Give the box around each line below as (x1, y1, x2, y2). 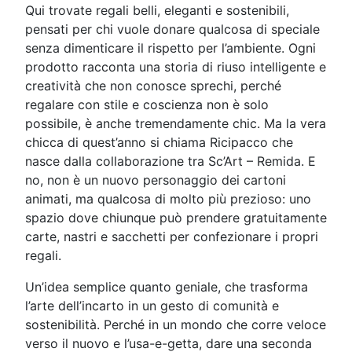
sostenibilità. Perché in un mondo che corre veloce (25, 317, 326, 333)
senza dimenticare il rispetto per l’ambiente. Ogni (25, 40, 316, 57)
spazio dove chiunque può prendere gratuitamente (25, 210, 327, 226)
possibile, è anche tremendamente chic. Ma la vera (25, 115, 326, 132)
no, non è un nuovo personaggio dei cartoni (25, 172, 286, 189)
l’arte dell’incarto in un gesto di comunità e (25, 298, 279, 314)
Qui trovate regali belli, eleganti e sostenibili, (25, 2, 289, 19)
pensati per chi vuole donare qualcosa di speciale (25, 21, 320, 38)
